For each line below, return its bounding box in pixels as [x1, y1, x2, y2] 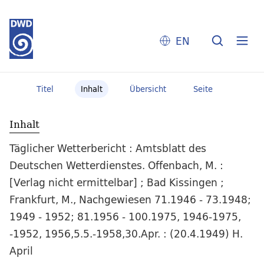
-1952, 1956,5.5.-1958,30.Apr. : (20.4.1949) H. [9, 225, 243, 243]
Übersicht [129, 82, 166, 95]
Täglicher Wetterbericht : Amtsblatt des [9, 140, 206, 157]
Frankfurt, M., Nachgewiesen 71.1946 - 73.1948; [9, 191, 251, 209]
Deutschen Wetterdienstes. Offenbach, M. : [9, 157, 223, 174]
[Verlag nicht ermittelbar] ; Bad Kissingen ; [9, 174, 224, 192]
